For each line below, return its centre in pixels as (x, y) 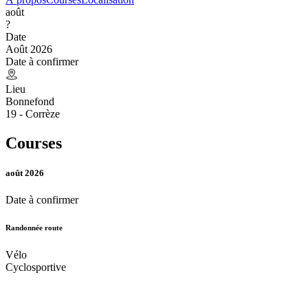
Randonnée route (34, 227)
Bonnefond (30, 101)
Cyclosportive (36, 267)
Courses (34, 143)
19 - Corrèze (33, 113)
